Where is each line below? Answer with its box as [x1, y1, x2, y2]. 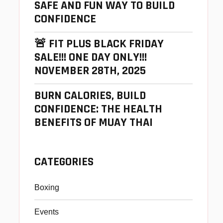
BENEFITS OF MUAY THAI [34, 115, 153, 130]
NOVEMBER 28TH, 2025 [34, 63, 146, 79]
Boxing [34, 183, 59, 192]
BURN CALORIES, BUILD [34, 88, 146, 104]
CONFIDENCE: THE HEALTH [34, 102, 162, 117]
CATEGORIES [34, 154, 94, 170]
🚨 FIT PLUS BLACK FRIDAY [34, 36, 164, 52]
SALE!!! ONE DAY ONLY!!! [34, 50, 147, 65]
